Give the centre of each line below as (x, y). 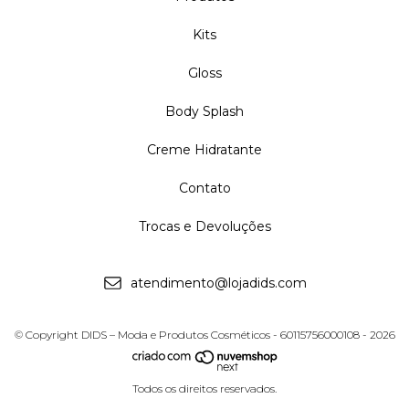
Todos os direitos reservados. (204, 388)
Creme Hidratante (204, 149)
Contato (204, 188)
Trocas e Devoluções (204, 226)
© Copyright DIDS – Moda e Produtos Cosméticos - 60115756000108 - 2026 (204, 335)
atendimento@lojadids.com (219, 283)
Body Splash (204, 111)
